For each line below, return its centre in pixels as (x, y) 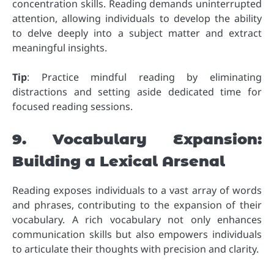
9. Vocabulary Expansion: (137, 139)
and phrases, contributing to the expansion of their (137, 205)
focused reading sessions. (72, 107)
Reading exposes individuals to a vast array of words (137, 190)
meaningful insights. (60, 48)
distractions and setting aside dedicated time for (137, 92)
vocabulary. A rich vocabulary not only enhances (137, 219)
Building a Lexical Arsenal (119, 161)
